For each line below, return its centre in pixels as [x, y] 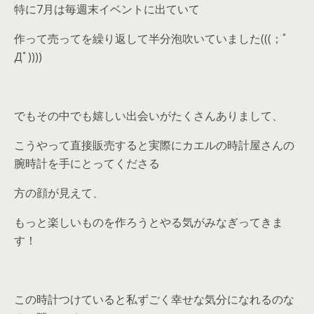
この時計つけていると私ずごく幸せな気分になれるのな [154, 299]
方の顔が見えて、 [59, 193]
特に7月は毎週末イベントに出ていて [107, 9]
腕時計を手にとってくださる [87, 163]
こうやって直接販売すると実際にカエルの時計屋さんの [154, 145]
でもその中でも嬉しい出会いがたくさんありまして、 [149, 116]
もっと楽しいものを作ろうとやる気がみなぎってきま [149, 222]
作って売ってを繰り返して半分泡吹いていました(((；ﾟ [151, 39]
